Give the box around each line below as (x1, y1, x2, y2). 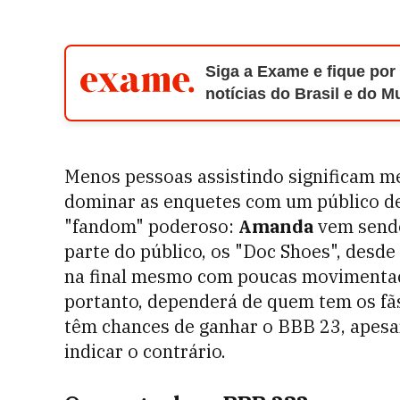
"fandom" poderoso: (64, 214, 234, 238)
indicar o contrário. (64, 339, 226, 363)
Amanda (234, 214, 313, 238)
